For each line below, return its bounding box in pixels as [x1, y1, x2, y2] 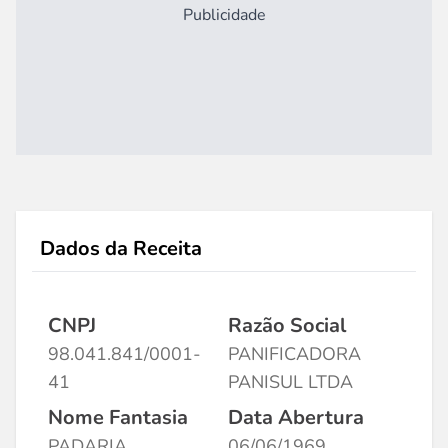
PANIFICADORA [228, 342, 361, 366]
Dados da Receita [40, 235, 202, 262]
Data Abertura [228, 404, 364, 431]
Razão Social [228, 312, 346, 339]
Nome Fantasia [48, 404, 188, 431]
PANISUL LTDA [228, 370, 353, 394]
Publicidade [182, 4, 266, 26]
